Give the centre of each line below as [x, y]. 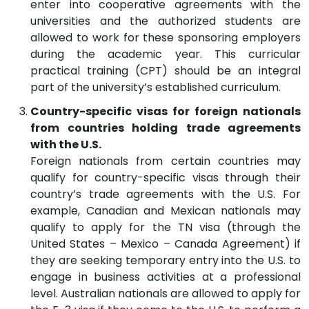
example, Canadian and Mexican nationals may [166, 210]
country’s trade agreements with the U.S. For [166, 194]
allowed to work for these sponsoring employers [166, 37]
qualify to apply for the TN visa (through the [166, 227]
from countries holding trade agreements [166, 128]
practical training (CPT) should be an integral [166, 70]
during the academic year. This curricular [166, 54]
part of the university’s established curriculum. [156, 87]
